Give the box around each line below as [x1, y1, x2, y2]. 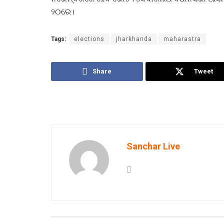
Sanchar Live [126, 140, 180, 151]
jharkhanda [116, 35, 152, 42]
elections [74, 35, 104, 42]
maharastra [163, 35, 201, 42]
